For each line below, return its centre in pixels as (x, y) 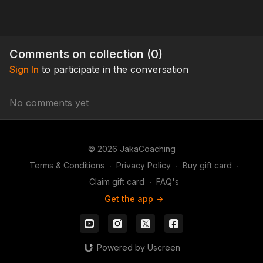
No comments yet (49, 102)
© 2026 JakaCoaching (131, 149)
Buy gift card (207, 165)
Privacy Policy (143, 165)
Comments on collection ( (80, 54)
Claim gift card (117, 182)
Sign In (24, 69)
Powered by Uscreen (138, 247)
